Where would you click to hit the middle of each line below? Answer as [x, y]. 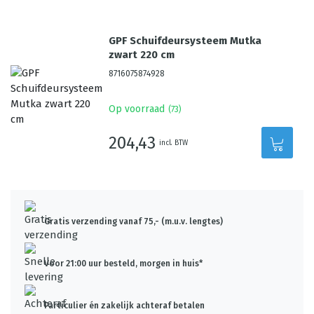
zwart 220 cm [142, 55]
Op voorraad [137, 109]
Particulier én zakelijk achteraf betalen [124, 306]
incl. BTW [174, 143]
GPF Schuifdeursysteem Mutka [185, 41]
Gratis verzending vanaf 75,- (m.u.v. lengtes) [134, 221]
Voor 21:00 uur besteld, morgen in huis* [123, 264]
